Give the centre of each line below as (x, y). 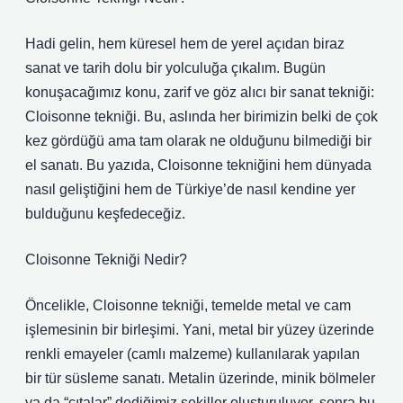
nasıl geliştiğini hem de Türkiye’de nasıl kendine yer (190, 189)
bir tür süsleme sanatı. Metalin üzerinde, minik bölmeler (200, 378)
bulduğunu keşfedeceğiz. (105, 214)
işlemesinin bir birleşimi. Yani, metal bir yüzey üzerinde (200, 330)
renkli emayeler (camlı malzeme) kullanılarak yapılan (193, 354)
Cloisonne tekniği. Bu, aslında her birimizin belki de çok (201, 116)
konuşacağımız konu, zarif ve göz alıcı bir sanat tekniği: (200, 92)
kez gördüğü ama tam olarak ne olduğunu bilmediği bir (198, 141)
